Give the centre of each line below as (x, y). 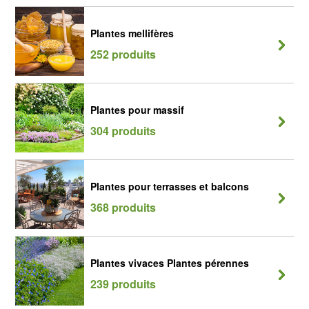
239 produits (123, 284)
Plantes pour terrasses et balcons (170, 186)
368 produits (123, 207)
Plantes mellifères (132, 33)
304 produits (123, 131)
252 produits (123, 54)
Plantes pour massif (137, 110)
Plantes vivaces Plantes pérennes (170, 263)
